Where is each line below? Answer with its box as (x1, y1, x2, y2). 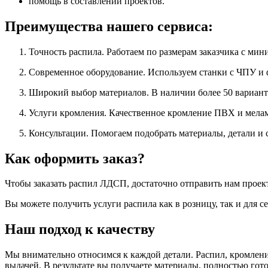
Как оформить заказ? (5, 150, 145, 166)
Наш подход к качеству (5, 221, 155, 237)
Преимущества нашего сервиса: (5, 18, 213, 34)
